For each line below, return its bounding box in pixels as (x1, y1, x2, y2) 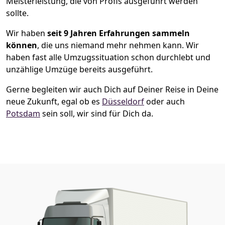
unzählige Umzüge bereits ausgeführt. (6, 63, 153, 75)
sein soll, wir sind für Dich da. (40, 107, 153, 119)
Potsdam (6, 107, 40, 119)
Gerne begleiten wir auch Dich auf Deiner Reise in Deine (6, 83, 218, 95)
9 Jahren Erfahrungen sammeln (64, 27, 190, 39)
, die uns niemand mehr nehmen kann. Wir (37, 39, 199, 51)
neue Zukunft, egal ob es (6, 95, 102, 107)
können (6, 39, 37, 51)
